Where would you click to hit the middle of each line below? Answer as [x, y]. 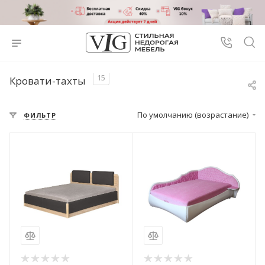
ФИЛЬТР [40, 115]
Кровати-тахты [48, 81]
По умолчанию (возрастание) [194, 115]
